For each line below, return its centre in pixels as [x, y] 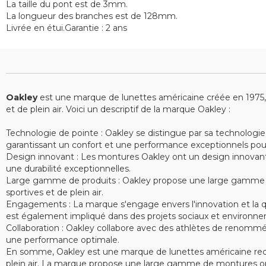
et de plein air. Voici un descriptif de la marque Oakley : [118, 109]
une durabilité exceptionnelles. [68, 169]
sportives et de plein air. [55, 192]
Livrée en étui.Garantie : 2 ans [66, 28]
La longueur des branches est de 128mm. [92, 16]
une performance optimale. [63, 240]
